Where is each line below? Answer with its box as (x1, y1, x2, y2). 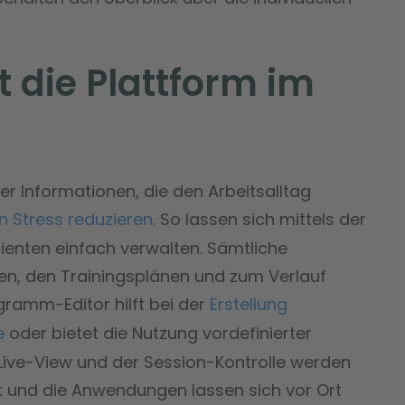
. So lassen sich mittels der (153, 207, 366, 231)
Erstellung (210, 292, 287, 316)
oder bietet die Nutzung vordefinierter (5, 321, 312, 344)
